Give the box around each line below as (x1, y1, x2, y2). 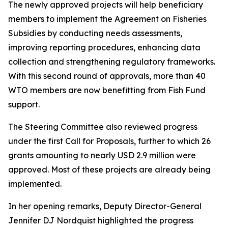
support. (8, 99, 40, 109)
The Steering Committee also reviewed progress (8, 122, 197, 132)
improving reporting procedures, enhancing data (8, 42, 201, 52)
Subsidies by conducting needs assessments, (8, 28, 182, 38)
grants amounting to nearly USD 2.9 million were (8, 150, 196, 160)
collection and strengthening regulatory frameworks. (8, 56, 215, 67)
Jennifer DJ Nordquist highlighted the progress (8, 215, 193, 225)
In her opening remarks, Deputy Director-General (8, 201, 202, 211)
